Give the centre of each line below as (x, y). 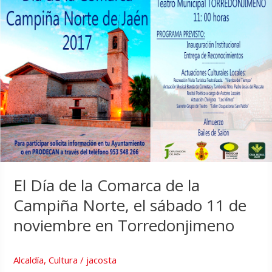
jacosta (102, 260)
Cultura (63, 260)
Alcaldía (29, 260)
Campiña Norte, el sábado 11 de (130, 206)
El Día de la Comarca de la (107, 185)
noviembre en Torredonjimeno (124, 226)
